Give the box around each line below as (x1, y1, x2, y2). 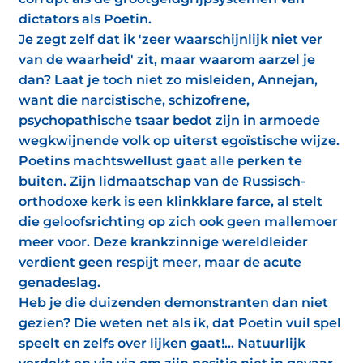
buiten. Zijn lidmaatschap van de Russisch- (19, 173, 305, 189)
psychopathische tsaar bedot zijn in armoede (19, 113, 320, 128)
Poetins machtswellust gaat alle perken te (19, 153, 302, 169)
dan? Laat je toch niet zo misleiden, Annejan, (19, 72, 318, 88)
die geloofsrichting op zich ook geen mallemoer (19, 214, 338, 229)
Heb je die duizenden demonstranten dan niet (19, 295, 328, 310)
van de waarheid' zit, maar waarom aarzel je (19, 52, 315, 67)
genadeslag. (19, 275, 100, 290)
